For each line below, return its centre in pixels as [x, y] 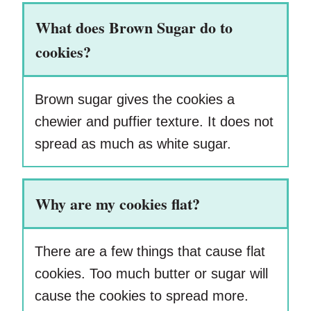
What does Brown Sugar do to [134, 28]
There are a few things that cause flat [150, 252]
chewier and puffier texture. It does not [154, 122]
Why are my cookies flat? [118, 204]
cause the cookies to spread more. [142, 296]
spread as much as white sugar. [133, 144]
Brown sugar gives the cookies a [135, 100]
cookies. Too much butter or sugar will [151, 274]
